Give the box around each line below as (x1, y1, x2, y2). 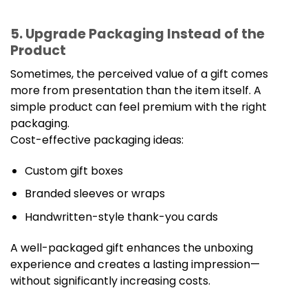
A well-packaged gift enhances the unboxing (10, 239, 253, 256)
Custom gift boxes (24, 162, 123, 179)
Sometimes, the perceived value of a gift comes (10, 65, 268, 82)
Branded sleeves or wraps (24, 186, 165, 202)
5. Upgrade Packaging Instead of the (10, 25, 265, 44)
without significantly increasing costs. (10, 272, 210, 289)
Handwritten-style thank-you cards (24, 208, 218, 225)
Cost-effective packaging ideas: (10, 131, 184, 148)
